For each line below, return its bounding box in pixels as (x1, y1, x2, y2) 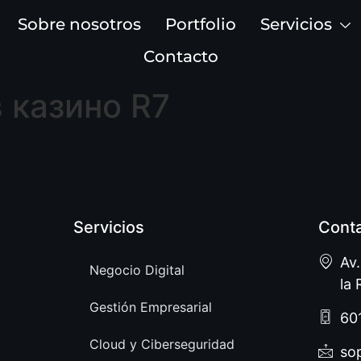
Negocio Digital (89, 262, 185, 278)
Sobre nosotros (17, 15, 141, 34)
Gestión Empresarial (89, 299, 212, 315)
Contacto (143, 47, 218, 66)
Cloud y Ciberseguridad (89, 336, 234, 352)
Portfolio (164, 15, 236, 34)
